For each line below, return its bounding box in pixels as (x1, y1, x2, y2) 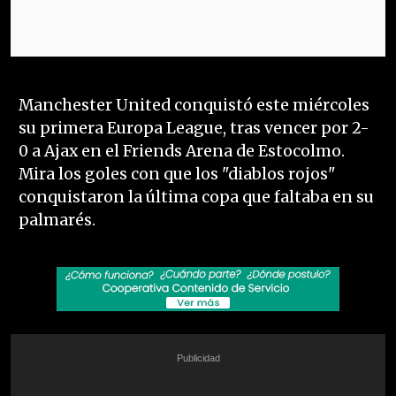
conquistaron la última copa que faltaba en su (18, 187, 374, 208)
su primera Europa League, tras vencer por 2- (18, 118, 369, 139)
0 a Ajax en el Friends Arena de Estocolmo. (18, 141, 345, 162)
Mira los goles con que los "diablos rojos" (18, 164, 336, 185)
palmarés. (18, 210, 95, 231)
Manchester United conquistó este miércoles (18, 95, 369, 116)
